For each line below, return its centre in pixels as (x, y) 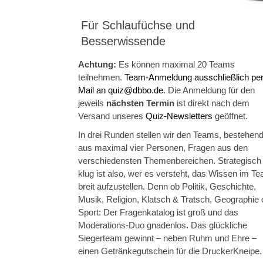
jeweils (92, 103)
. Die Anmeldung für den (209, 90)
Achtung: (97, 65)
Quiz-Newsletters (179, 116)
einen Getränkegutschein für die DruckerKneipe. (170, 251)
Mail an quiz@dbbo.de (121, 90)
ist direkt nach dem (212, 103)
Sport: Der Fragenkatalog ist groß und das (158, 213)
